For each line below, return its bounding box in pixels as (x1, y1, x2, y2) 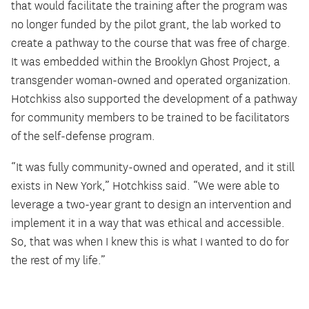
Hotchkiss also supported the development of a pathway (11, 92, 297, 107)
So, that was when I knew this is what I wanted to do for (11, 235, 289, 250)
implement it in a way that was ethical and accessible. (11, 217, 285, 231)
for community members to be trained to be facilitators (11, 111, 290, 126)
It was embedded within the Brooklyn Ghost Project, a (11, 55, 280, 70)
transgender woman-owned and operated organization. (11, 74, 291, 88)
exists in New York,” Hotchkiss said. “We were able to (11, 179, 279, 194)
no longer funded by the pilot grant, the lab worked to (11, 18, 281, 32)
